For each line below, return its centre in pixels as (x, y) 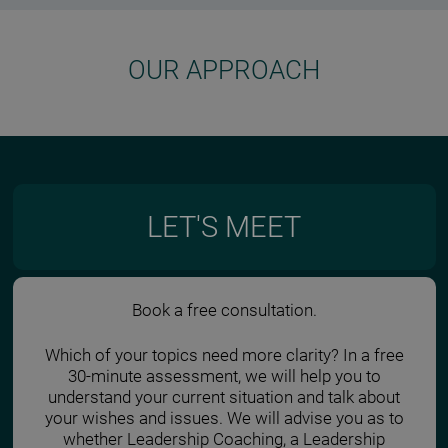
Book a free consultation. (224, 310)
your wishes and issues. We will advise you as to (224, 419)
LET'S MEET (224, 227)
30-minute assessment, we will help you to (224, 377)
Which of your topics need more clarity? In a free (224, 356)
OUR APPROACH (224, 70)
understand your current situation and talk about (224, 398)
